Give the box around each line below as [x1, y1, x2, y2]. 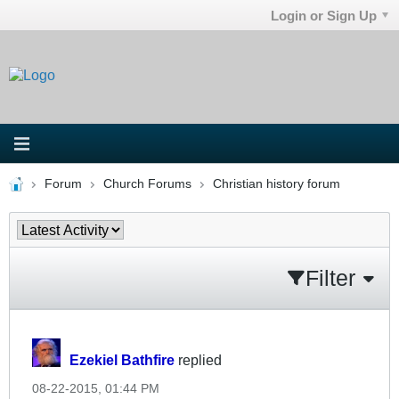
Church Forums [102, 176, 191, 191]
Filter [305, 265, 355, 290]
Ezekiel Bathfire [69, 351, 175, 368]
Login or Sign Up [271, 7, 378, 23]
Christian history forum [212, 176, 340, 191]
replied [175, 351, 222, 368]
